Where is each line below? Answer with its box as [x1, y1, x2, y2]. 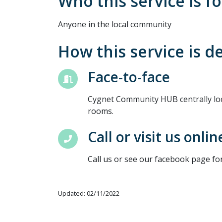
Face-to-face [88, 67, 170, 86]
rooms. [88, 105, 113, 116]
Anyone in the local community [58, 18, 171, 30]
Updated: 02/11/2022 [58, 188, 119, 198]
